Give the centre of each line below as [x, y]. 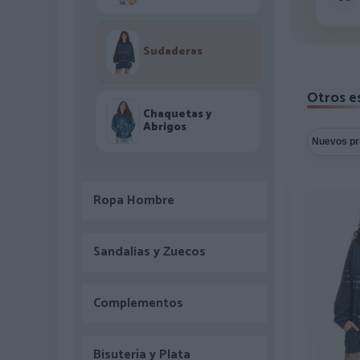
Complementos [138, 303]
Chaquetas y [178, 115]
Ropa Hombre [134, 200]
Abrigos [165, 127]
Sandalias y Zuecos [149, 252]
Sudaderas [173, 52]
